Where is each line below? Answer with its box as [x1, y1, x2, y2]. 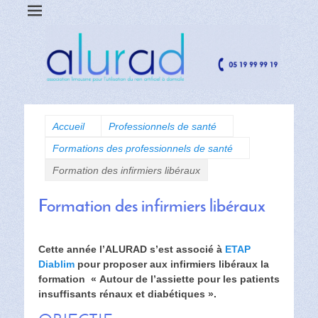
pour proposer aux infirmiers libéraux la [77, 258, 269, 270]
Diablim [38, 258, 77, 270]
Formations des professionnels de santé [53, 143, 233, 155]
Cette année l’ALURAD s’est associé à [38, 243, 225, 256]
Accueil [53, 121, 84, 133]
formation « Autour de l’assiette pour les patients [38, 273, 280, 285]
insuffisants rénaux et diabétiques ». [38, 288, 216, 300]
